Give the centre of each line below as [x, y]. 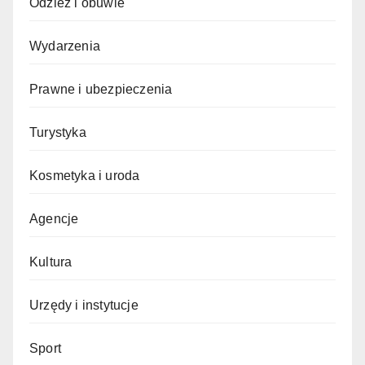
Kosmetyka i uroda [85, 175]
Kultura [51, 262]
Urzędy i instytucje [84, 305]
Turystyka [58, 132]
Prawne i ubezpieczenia [101, 89]
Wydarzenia [65, 46]
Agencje [54, 218]
